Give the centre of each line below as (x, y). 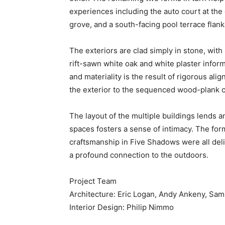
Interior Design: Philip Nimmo (122, 207)
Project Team (93, 181)
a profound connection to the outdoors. (139, 155)
